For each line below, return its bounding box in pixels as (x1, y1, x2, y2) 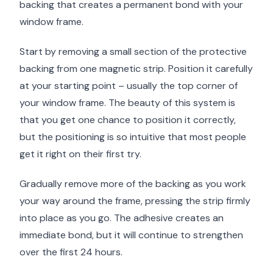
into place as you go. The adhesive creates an (19, 211, 224, 224)
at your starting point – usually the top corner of (19, 79, 238, 93)
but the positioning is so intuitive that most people (19, 130, 246, 144)
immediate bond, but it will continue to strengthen (19, 228, 243, 241)
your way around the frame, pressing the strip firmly (19, 194, 250, 207)
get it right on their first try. (19, 147, 141, 161)
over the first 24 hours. (19, 245, 122, 258)
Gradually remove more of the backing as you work (19, 177, 246, 190)
